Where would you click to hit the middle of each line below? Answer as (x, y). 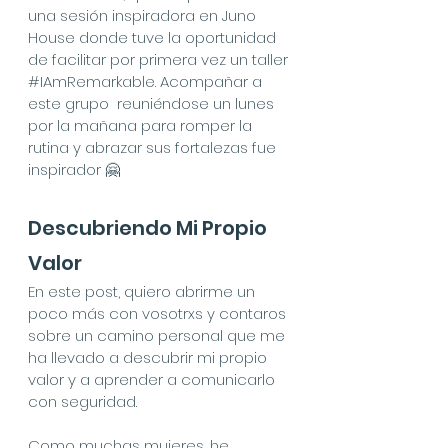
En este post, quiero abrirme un (143, 291)
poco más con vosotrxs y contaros (159, 313)
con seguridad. (82, 401)
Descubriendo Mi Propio (149, 228)
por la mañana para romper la (142, 125)
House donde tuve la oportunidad (154, 37)
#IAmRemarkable (91, 81)
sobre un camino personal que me (158, 335)
